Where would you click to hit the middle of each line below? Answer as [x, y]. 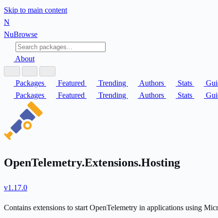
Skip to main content [36, 10]
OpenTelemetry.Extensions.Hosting [93, 162]
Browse [26, 34]
